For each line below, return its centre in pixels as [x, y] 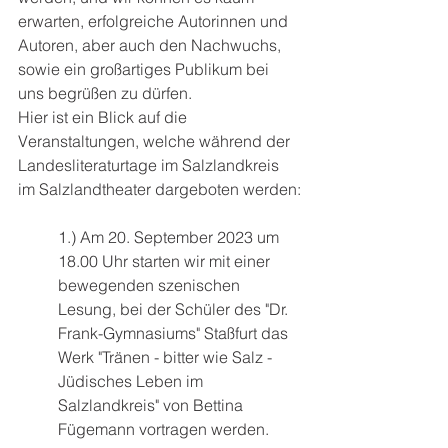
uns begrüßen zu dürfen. [105, 93]
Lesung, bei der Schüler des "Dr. [175, 309]
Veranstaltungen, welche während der [156, 141]
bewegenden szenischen [151, 285]
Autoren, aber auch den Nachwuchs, [151, 45]
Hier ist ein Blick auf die [104, 117]
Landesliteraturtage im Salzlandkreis [150, 165]
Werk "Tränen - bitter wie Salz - [167, 357]
